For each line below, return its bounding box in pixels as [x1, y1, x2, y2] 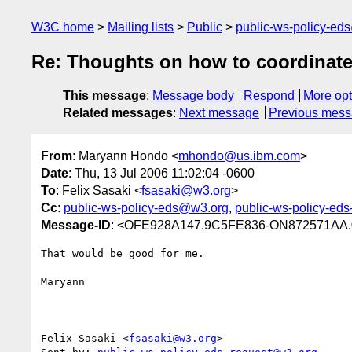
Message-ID [41, 218, 111, 232]
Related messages [63, 106, 173, 120]
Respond [243, 89, 295, 103]
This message [63, 89, 146, 103]
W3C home [31, 20, 94, 34]
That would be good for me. [41, 247, 204, 259]
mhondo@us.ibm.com [178, 148, 300, 163]
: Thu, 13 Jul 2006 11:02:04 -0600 [68, 166, 255, 180]
